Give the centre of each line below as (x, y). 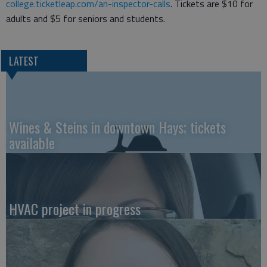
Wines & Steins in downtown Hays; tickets (117, 127)
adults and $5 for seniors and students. (87, 19)
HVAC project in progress (75, 208)
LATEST (24, 60)
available (32, 142)
